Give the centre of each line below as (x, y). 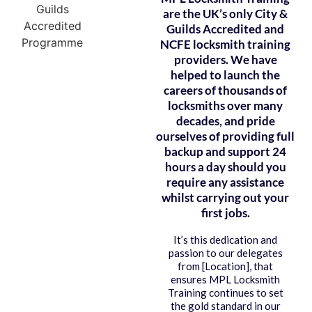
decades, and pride (225, 121)
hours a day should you (225, 167)
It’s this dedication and (225, 240)
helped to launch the (225, 75)
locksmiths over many (225, 106)
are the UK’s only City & (225, 14)
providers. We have (225, 60)
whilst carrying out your (225, 198)
